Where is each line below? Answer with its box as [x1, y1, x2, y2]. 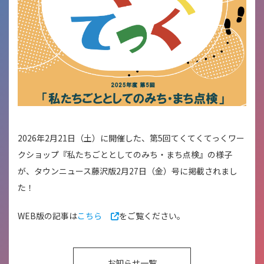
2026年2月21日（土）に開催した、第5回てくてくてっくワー [18, 131, 245, 144]
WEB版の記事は [18, 209, 77, 222]
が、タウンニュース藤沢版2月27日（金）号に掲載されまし [18, 164, 237, 177]
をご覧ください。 [119, 209, 185, 222]
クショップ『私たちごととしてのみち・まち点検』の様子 [18, 148, 232, 160]
